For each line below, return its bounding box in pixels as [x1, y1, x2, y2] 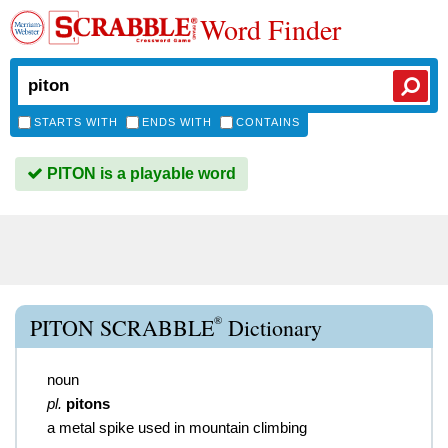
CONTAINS [236, 116, 300, 128]
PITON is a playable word [43, 165, 236, 182]
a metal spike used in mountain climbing [47, 419, 307, 436]
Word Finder [200, 10, 341, 48]
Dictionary [222, 313, 322, 342]
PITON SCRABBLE [30, 313, 214, 342]
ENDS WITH [142, 116, 212, 128]
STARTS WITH [34, 116, 118, 128]
